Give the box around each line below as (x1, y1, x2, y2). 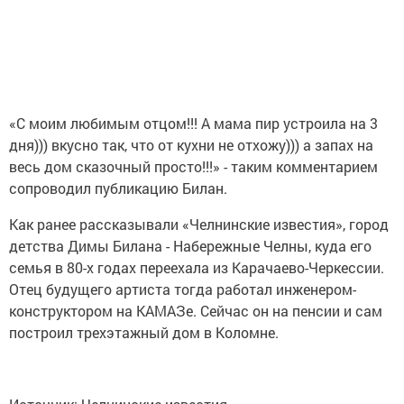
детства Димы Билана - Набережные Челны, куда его (9, 236, 372, 255)
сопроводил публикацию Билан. (9, 179, 227, 197)
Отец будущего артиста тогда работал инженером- (9, 280, 356, 298)
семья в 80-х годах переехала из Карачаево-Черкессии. (9, 258, 384, 277)
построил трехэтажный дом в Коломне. (9, 323, 279, 342)
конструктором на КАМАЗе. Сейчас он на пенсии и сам (9, 301, 382, 320)
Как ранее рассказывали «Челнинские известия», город (9, 215, 389, 234)
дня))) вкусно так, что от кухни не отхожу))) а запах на (9, 135, 373, 154)
